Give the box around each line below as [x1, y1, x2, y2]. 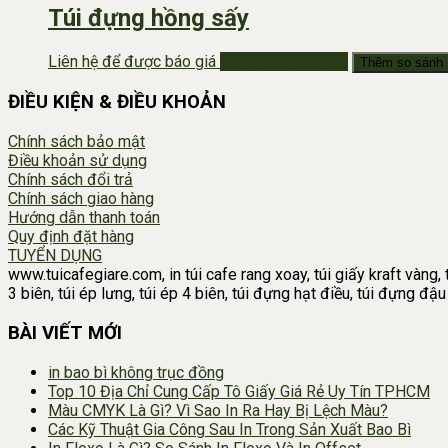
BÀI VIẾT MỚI [8, 321, 122, 344]
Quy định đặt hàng [8, 227, 134, 247]
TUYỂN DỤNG [8, 246, 102, 266]
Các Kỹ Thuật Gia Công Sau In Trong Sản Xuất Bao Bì [48, 419, 411, 439]
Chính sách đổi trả [8, 170, 133, 190]
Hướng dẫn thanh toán [8, 208, 160, 228]
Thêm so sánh [360, 54, 443, 70]
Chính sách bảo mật [8, 132, 145, 152]
